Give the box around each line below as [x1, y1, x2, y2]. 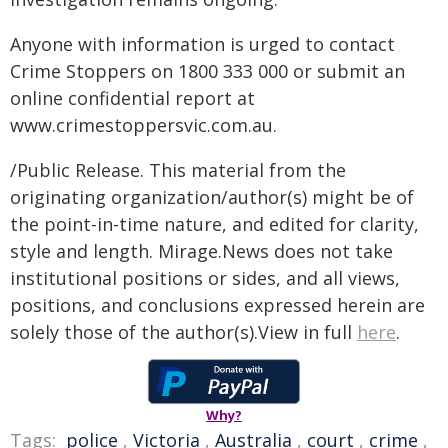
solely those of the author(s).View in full [10, 320, 357, 344]
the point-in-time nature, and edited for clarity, [10, 212, 419, 236]
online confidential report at [10, 86, 255, 110]
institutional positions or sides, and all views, [10, 266, 400, 290]
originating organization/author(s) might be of [10, 185, 414, 209]
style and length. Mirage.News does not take [10, 239, 393, 263]
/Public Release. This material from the [10, 158, 346, 182]
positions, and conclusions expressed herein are [10, 293, 425, 317]
